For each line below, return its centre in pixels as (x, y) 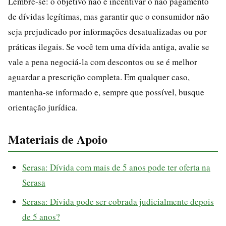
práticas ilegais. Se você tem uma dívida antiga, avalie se (109, 46)
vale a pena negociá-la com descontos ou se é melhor (103, 62)
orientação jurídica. (43, 107)
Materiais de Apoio (58, 139)
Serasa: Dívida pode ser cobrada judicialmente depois (118, 201)
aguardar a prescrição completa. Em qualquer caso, (99, 77)
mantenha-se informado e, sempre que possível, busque (106, 92)
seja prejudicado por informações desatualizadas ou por (107, 31)
